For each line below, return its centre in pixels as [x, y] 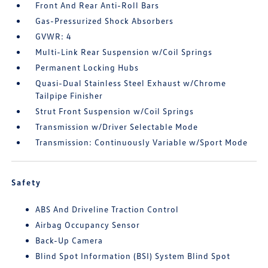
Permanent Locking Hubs [87, 67]
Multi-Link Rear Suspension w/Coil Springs [124, 51]
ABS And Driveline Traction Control [107, 209]
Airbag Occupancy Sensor [88, 224]
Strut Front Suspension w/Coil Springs [115, 111]
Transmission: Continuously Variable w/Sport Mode [142, 142]
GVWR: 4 [54, 36]
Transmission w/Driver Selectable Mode [117, 126]
